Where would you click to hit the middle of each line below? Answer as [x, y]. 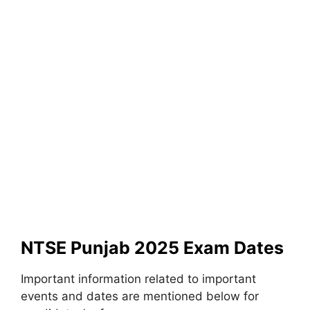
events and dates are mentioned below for [140, 296]
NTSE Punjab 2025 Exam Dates [152, 248]
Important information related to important [138, 279]
